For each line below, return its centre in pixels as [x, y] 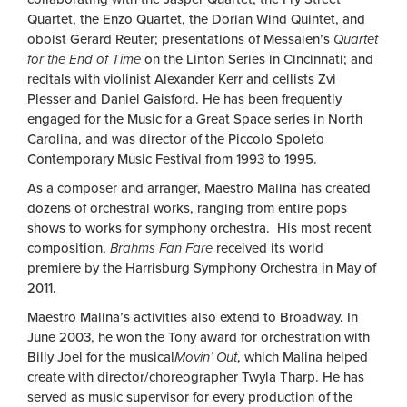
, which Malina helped [303, 357]
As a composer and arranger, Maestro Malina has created [199, 189]
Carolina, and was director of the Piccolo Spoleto [176, 139]
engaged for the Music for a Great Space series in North [195, 119]
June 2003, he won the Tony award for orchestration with [199, 338]
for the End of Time [84, 60]
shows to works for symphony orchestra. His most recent [199, 228]
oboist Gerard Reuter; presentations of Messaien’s [180, 40]
